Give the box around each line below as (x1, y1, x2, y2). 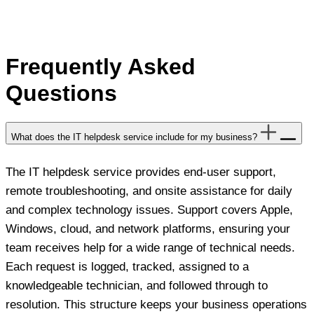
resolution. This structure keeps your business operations (6, 298, 307, 312)
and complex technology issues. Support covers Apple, (6, 203, 293, 217)
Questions (6, 81, 117, 107)
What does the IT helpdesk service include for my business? (11, 132, 257, 143)
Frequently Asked (6, 54, 196, 80)
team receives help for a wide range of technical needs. (6, 241, 295, 255)
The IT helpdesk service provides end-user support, (6, 165, 276, 179)
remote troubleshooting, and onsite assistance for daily (6, 184, 292, 198)
